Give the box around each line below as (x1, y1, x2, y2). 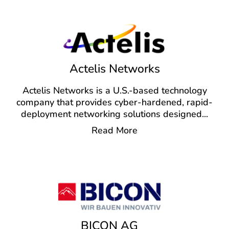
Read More (91, 124, 138, 137)
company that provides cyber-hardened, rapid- (16, 96, 213, 109)
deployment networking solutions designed (21, 108, 202, 121)
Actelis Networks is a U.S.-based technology (22, 84, 207, 97)
